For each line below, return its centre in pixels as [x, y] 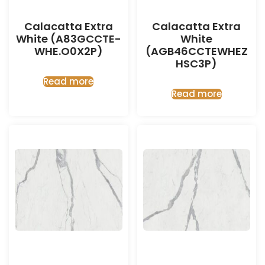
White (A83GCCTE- [68, 39]
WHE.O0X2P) [68, 51]
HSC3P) [197, 64]
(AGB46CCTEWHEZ [196, 51]
